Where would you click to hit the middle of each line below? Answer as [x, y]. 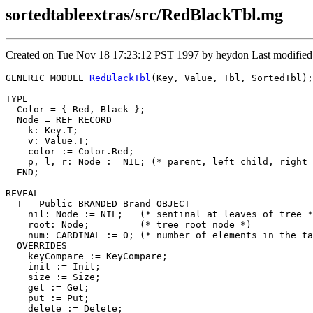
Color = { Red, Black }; [75, 109]
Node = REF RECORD [59, 119]
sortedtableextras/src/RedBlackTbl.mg [144, 15]
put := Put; [48, 298]
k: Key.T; [42, 130]
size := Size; [53, 277]
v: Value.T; [48, 140]
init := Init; [53, 266]
